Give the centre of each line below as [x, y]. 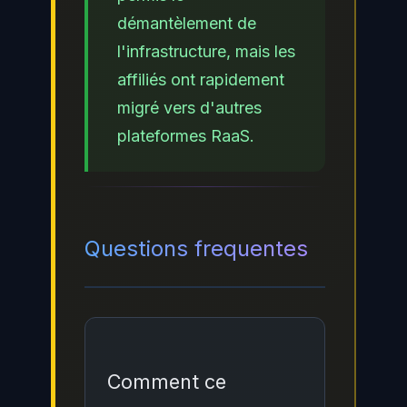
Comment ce [167, 381]
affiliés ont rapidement [201, 79]
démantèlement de [187, 23]
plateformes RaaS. [186, 135]
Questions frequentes [196, 248]
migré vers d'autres [189, 107]
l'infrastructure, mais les [206, 51]
